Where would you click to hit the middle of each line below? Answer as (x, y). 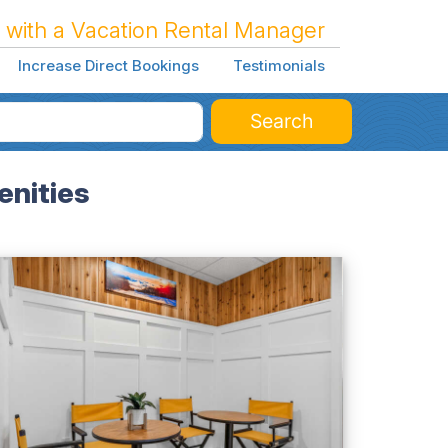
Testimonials (278, 66)
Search (281, 120)
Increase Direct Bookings (108, 66)
